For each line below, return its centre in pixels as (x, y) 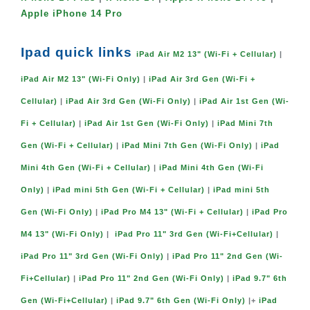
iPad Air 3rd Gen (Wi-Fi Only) (128, 101)
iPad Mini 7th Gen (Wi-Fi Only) (187, 146)
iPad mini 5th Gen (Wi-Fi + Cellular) (129, 190)
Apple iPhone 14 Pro (72, 14)
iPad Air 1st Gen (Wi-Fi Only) (147, 124)
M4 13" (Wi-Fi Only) (62, 234)
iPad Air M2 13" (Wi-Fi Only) (81, 79)
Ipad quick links (79, 53)
